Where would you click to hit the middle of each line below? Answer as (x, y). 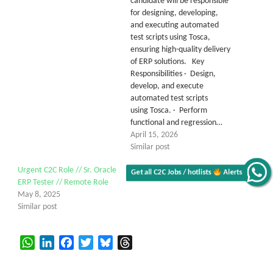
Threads (148, 242)
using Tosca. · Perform (169, 110)
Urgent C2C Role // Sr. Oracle (67, 170)
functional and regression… (176, 122)
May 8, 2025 (39, 194)
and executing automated (175, 25)
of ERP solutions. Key (167, 62)
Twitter (107, 242)
